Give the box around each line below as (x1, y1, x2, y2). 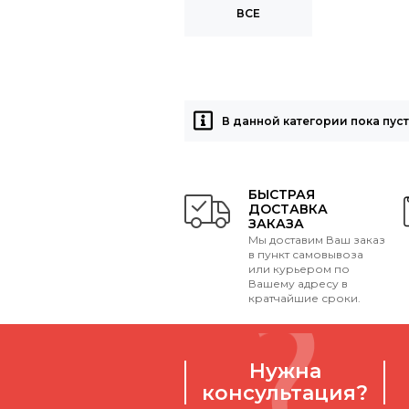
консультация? (202, 381, 368, 405)
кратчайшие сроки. (248, 291, 361, 305)
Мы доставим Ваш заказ (248, 233, 385, 246)
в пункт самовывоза (248, 247, 363, 261)
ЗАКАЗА (248, 215, 304, 232)
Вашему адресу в (248, 277, 348, 290)
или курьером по (248, 262, 350, 276)
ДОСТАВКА (248, 201, 328, 217)
